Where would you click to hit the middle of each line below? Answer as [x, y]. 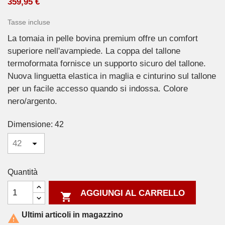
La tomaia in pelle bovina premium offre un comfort [103, 39]
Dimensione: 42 [36, 124]
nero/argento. [32, 101]
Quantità [23, 172]
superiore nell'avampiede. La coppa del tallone [94, 51]
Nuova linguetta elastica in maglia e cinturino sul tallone [112, 76]
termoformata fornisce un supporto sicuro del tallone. [107, 64]
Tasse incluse [29, 22]
